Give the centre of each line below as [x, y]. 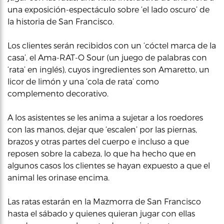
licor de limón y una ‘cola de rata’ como [83, 81]
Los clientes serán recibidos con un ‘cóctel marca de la [112, 45]
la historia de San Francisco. [61, 21]
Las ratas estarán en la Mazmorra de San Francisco [104, 201]
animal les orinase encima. [58, 177]
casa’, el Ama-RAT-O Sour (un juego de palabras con [107, 57]
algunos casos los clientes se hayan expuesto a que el [109, 165]
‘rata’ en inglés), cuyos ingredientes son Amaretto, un [108, 69]
